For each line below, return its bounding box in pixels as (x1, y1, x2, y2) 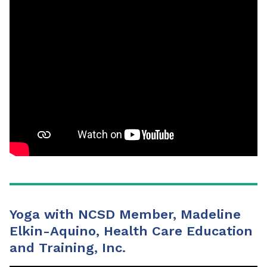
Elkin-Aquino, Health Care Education (10, 223, 253, 238)
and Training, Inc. (10, 240, 126, 255)
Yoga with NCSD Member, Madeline (10, 206, 241, 222)
